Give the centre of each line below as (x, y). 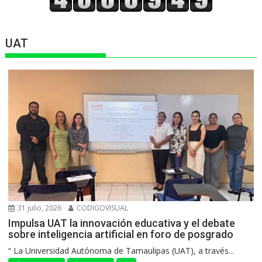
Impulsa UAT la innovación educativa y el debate (122, 223)
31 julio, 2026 (39, 208)
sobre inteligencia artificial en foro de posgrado (121, 235)
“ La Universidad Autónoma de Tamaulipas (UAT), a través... (121, 251)
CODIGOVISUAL (102, 208)
